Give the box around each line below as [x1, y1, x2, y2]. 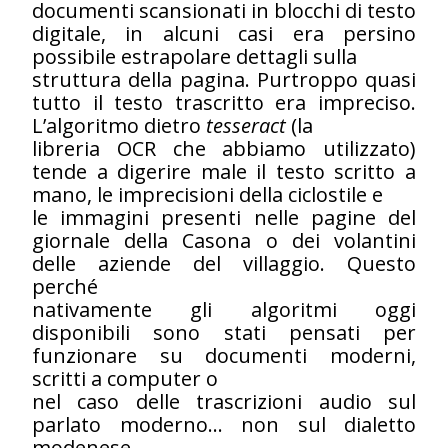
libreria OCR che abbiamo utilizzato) [32, 134, 416, 162]
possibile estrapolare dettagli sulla [32, 42, 357, 70]
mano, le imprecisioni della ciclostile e [32, 180, 383, 208]
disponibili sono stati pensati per [32, 318, 416, 346]
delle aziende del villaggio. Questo [32, 249, 416, 277]
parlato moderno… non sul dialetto [32, 410, 416, 438]
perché [32, 272, 98, 300]
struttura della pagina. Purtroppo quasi [32, 65, 416, 93]
